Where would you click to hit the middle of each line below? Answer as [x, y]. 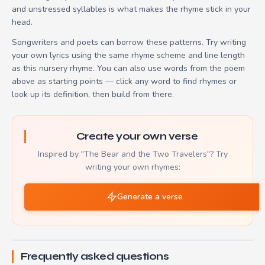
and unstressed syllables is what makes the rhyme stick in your [131, 9]
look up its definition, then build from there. [93, 94]
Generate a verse [150, 196]
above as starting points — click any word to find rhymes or [124, 81]
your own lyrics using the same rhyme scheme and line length [128, 55]
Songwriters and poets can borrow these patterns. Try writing [129, 42]
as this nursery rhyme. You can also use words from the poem [128, 68]
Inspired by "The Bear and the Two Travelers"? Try [132, 154]
